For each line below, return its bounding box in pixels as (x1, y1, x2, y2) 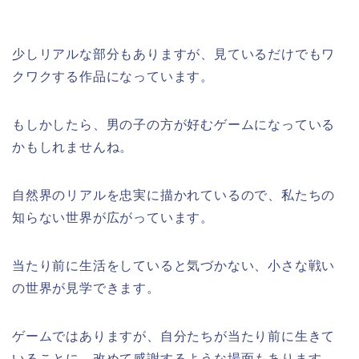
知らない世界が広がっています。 (12, 211, 214, 225)
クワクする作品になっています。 (12, 70, 214, 84)
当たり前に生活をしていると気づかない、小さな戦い (12, 259, 336, 273)
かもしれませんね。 (12, 140, 134, 155)
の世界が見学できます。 (12, 281, 160, 296)
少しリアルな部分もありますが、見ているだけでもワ (12, 47, 336, 62)
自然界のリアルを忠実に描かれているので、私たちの (12, 188, 336, 203)
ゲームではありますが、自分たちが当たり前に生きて (12, 329, 336, 344)
